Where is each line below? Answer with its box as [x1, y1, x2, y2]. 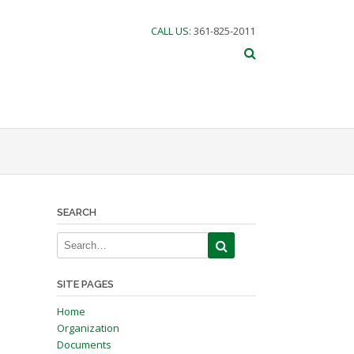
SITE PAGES [56, 278, 114, 290]
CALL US [151, 24, 189, 38]
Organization [56, 321, 119, 335]
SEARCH [56, 206, 96, 218]
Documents [56, 337, 111, 352]
